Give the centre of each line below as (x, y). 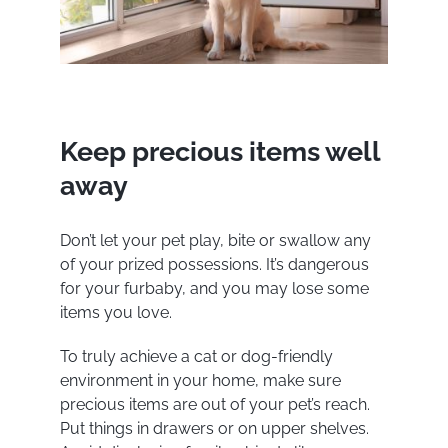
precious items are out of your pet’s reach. (214, 405)
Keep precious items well (219, 150)
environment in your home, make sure (200, 381)
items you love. (117, 313)
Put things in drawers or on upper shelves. (214, 429)
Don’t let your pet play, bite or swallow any (215, 241)
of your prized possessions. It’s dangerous (214, 265)
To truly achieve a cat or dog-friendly (196, 357)
